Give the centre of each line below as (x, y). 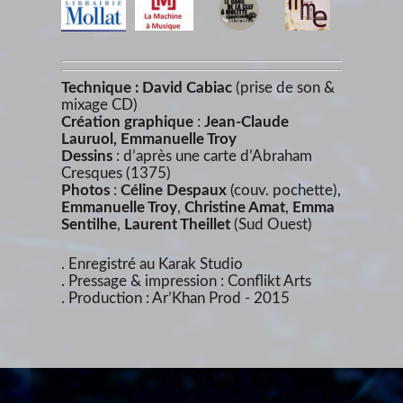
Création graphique (127, 121)
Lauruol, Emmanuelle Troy (149, 139)
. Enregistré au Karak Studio (152, 264)
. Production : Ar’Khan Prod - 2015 (175, 298)
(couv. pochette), (284, 190)
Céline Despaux (174, 190)
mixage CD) (99, 104)
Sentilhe (89, 224)
